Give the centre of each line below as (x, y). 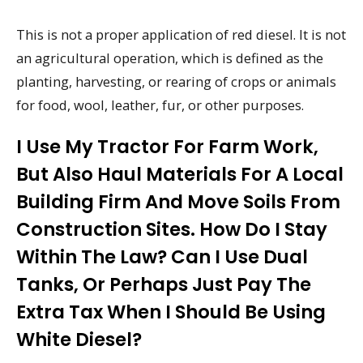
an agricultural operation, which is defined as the (170, 58)
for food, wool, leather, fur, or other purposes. (160, 105)
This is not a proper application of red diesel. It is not (181, 34)
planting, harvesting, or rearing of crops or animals (176, 81)
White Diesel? (79, 339)
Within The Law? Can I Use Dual (162, 256)
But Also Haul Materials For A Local (180, 174)
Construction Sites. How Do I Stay (172, 229)
